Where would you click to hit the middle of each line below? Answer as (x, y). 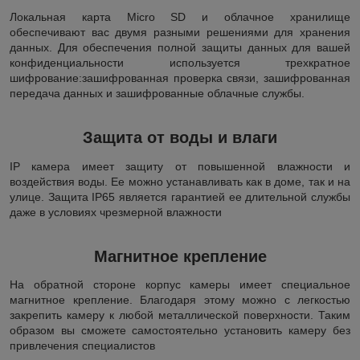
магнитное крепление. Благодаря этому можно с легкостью (180, 300)
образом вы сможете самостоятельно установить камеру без (180, 331)
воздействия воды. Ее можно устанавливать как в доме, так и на (180, 181)
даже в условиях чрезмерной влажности (116, 212)
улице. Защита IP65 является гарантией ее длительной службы (180, 196)
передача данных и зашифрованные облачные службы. (157, 93)
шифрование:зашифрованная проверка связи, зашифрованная (180, 78)
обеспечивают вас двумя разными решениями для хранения (180, 32)
